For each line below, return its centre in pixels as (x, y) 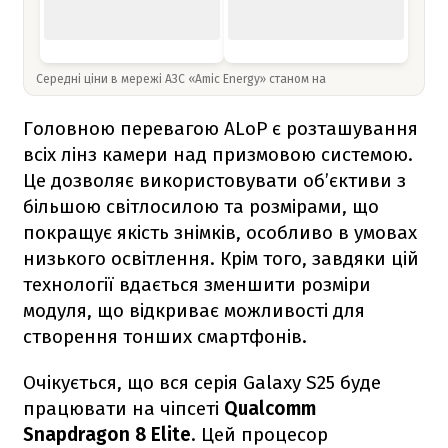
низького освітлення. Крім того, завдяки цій (221, 258)
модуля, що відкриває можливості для (194, 310)
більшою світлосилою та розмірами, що (201, 206)
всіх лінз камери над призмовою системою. (218, 154)
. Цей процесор (259, 434)
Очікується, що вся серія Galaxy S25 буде (202, 382)
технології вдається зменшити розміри (197, 284)
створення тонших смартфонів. (165, 336)
